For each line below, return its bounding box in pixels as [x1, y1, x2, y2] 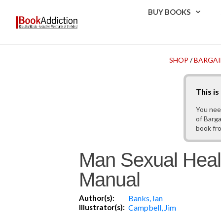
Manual [79, 169, 140, 191]
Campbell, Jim [128, 203, 176, 213]
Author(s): [79, 193, 114, 203]
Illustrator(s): [79, 203, 125, 212]
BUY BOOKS [148, 7, 191, 16]
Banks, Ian [128, 193, 163, 203]
